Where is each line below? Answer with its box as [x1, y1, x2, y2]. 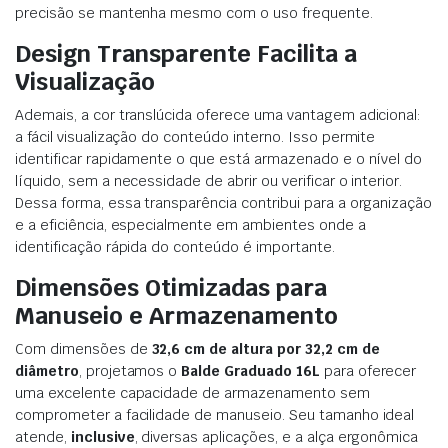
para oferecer [319, 362, 417, 381]
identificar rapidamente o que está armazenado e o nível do [15, 150, 423, 169]
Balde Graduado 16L [181, 362, 320, 381]
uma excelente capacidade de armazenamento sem [15, 384, 370, 403]
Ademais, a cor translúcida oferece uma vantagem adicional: [15, 106, 422, 125]
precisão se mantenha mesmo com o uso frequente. [15, 4, 373, 23]
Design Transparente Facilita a [15, 38, 357, 70]
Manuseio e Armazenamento [15, 300, 338, 332]
